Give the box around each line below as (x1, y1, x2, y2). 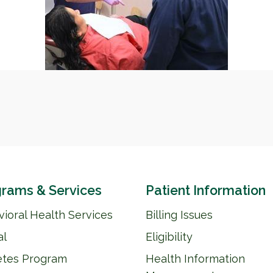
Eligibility (146, 230, 193, 243)
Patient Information (146, 182, 266, 198)
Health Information (146, 252, 245, 265)
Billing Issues (146, 208, 213, 221)
